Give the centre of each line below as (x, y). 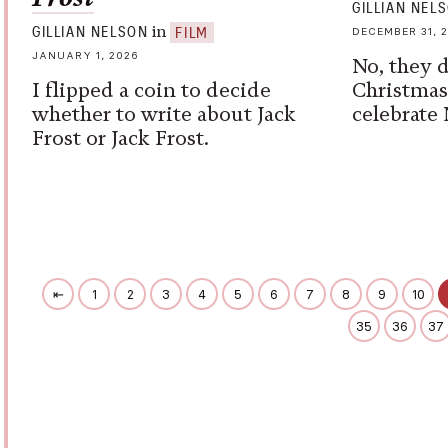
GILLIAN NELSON (90, 32)
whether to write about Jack (164, 113)
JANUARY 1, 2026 (86, 55)
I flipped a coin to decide (151, 89)
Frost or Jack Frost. (120, 137)
